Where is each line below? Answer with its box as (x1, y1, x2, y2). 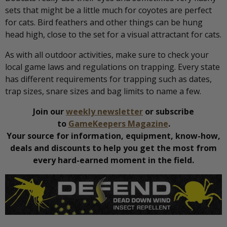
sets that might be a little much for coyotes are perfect (5, 4, 212, 16)
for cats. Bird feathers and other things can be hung (5, 16, 203, 28)
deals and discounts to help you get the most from (10, 142, 217, 154)
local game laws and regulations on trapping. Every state (5, 61, 220, 72)
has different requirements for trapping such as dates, (5, 73, 212, 85)
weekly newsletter (66, 105, 143, 117)
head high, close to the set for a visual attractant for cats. (5, 28, 221, 40)
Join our (33, 105, 66, 117)
